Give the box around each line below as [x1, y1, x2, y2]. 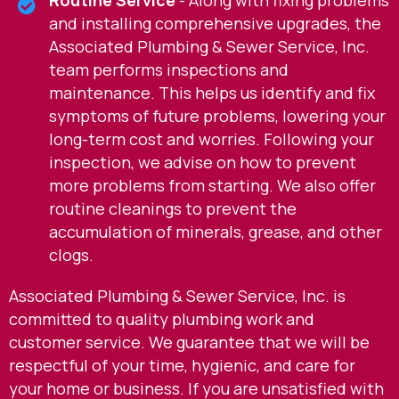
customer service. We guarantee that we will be [9, 330, 370, 353]
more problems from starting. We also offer [49, 174, 376, 196]
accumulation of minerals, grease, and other [49, 220, 382, 242]
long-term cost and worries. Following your [49, 127, 374, 150]
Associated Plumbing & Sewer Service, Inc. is [9, 284, 346, 306]
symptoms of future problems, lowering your [49, 104, 386, 126]
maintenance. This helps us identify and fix [49, 81, 375, 103]
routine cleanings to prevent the [49, 197, 297, 219]
